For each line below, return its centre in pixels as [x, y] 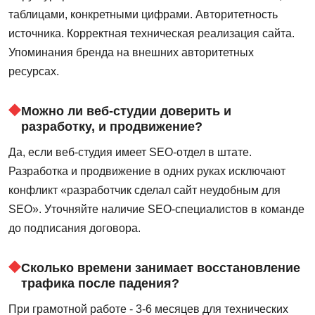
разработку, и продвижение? [112, 126]
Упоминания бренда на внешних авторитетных [131, 52]
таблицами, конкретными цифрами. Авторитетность [143, 14]
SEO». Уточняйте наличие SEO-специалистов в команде [156, 209]
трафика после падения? [100, 283]
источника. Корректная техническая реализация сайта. [152, 33]
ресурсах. [34, 71]
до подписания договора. [75, 228]
